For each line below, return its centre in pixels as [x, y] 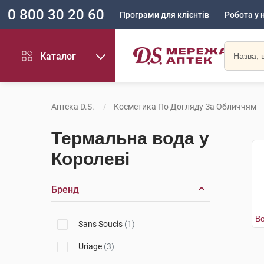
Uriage [91, 246]
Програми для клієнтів [164, 15]
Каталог [58, 56]
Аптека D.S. [73, 107]
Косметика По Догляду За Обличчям [185, 107]
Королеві [90, 159]
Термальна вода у [130, 138]
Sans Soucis [101, 224]
